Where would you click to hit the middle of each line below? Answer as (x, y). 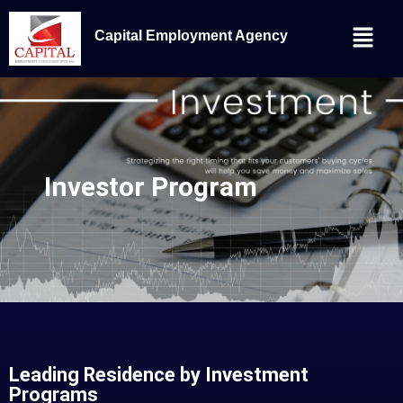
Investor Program (151, 186)
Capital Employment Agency (191, 35)
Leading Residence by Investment (159, 374)
